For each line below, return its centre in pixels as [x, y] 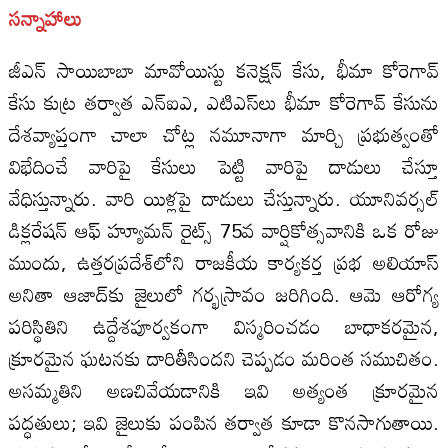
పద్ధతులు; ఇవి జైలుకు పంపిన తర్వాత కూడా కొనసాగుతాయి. [224, 421]
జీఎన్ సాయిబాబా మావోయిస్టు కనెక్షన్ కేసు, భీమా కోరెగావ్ [224, 69]
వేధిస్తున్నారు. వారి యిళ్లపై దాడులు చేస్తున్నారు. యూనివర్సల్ [224, 197]
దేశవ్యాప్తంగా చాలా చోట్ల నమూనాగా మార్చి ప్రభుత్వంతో [224, 133]
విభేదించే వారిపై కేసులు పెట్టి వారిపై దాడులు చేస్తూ [224, 165]
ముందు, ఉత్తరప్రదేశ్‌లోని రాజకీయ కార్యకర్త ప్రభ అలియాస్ [224, 261]
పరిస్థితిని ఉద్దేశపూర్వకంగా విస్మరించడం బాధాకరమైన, [224, 325]
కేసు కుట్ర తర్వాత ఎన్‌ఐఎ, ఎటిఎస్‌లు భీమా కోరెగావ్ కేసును [224, 101]
